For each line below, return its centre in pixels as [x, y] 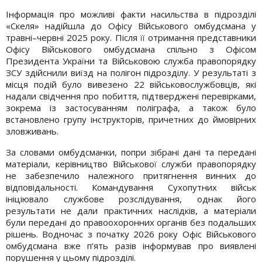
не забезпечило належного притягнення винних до [131, 175]
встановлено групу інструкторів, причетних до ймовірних [131, 119]
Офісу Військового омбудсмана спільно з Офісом [131, 49]
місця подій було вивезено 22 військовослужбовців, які [131, 84]
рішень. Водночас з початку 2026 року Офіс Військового [131, 234]
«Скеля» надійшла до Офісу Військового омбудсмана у [131, 25]
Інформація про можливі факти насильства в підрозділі [131, 14]
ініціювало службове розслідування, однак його [131, 199]
